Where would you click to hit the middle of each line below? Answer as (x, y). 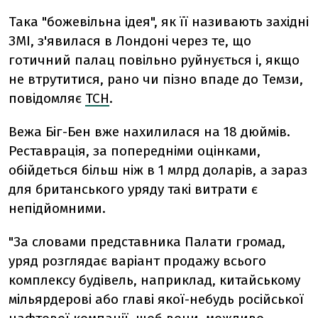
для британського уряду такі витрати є (133, 189)
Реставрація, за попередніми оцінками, (135, 151)
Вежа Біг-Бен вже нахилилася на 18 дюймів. (149, 132)
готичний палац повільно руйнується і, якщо (154, 60)
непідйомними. (57, 208)
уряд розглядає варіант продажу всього (137, 261)
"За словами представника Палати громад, (147, 242)
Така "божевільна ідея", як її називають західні (159, 22)
